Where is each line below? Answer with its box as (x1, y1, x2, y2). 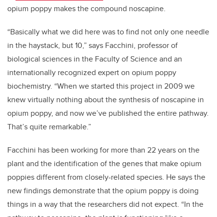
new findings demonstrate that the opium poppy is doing (7, 185, 199, 196)
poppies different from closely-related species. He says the (7, 171, 205, 183)
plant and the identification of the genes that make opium (7, 157, 201, 169)
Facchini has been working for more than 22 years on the (7, 144, 200, 155)
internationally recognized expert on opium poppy (7, 66, 176, 78)
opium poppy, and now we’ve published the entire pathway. (7, 107, 209, 119)
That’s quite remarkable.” (7, 121, 91, 132)
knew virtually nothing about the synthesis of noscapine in (7, 93, 204, 105)
